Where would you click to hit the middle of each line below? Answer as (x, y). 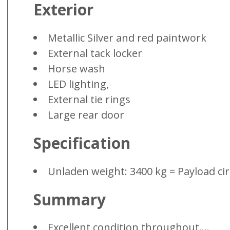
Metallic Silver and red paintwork (127, 37)
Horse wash (76, 68)
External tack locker (95, 53)
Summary (70, 199)
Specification (82, 143)
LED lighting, (78, 84)
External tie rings (89, 99)
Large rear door (86, 114)
